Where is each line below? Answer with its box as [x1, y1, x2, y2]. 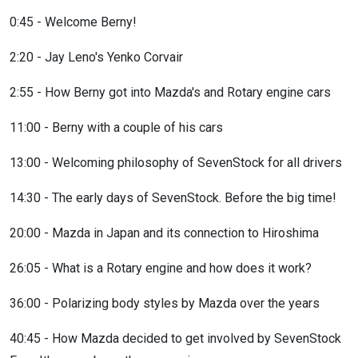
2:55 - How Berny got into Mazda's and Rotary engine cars [10, 85, 331, 100]
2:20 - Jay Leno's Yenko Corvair [10, 50, 183, 65]
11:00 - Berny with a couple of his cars [10, 120, 223, 135]
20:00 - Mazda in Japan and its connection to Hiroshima [10, 225, 319, 241]
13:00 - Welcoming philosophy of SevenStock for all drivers [10, 155, 342, 170]
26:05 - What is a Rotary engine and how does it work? [10, 261, 312, 276]
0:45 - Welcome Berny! [10, 14, 137, 30]
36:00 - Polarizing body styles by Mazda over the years [10, 296, 320, 311]
